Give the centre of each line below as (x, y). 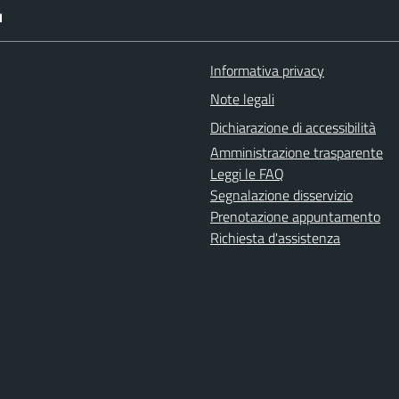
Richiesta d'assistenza (275, 238)
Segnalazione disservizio (281, 195)
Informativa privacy (267, 70)
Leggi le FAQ (247, 174)
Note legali (242, 99)
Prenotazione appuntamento (295, 216)
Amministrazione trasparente (297, 152)
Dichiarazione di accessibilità (293, 127)
